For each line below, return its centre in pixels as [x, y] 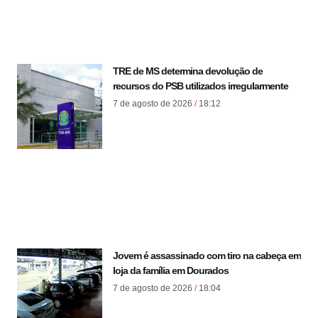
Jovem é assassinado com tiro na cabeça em [207, 256]
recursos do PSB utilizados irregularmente [201, 86]
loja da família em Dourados [171, 271]
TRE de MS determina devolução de [188, 71]
